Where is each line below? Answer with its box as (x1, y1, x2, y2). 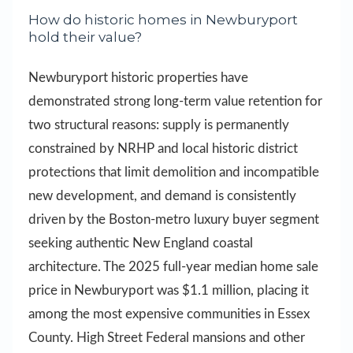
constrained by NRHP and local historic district (28, 142, 298, 156)
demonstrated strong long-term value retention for (28, 95, 322, 109)
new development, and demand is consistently (28, 189, 296, 203)
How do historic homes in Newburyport (28, 11, 298, 28)
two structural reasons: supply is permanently (28, 118, 289, 132)
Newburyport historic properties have (28, 71, 248, 85)
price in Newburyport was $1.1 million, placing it (28, 284, 309, 298)
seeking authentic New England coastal (28, 236, 253, 251)
